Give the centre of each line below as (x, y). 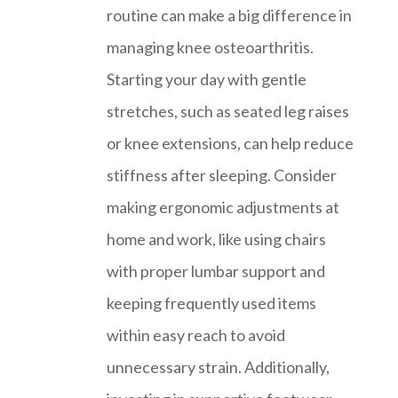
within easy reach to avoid (196, 334)
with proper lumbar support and (216, 271)
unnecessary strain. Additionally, (218, 366)
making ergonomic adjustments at (223, 207)
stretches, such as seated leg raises (228, 111)
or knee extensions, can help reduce (230, 143)
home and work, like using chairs (216, 239)
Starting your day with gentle (207, 79)
